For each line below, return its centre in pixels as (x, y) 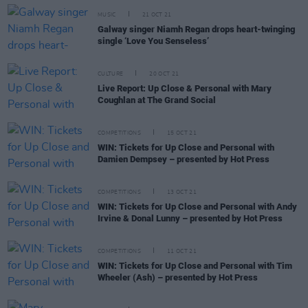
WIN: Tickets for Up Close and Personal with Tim (195, 266)
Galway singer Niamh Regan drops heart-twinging (196, 29)
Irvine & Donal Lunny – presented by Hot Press (190, 218)
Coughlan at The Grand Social (157, 100)
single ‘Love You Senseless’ (153, 41)
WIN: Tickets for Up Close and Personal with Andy (197, 207)
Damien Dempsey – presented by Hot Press (184, 159)
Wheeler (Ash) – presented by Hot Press (178, 277)
